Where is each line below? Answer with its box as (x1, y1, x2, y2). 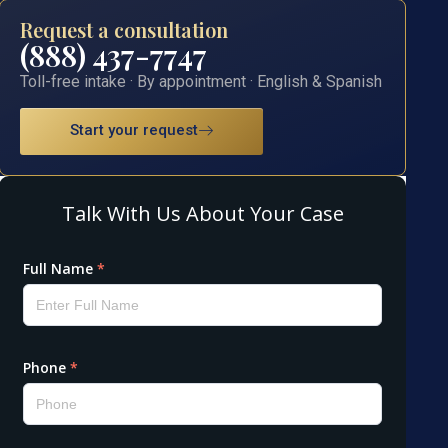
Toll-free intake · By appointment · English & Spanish (20, 71, 383, 91)
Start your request (70, 121, 199, 140)
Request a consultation (20, 15, 229, 43)
